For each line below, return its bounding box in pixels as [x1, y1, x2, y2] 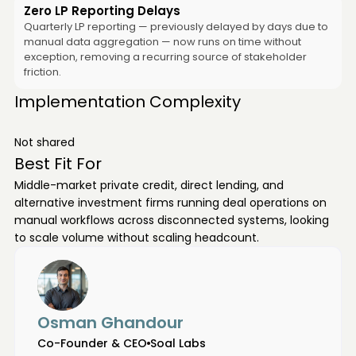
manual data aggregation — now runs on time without [23, 34, 301, 49]
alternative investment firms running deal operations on [14, 195, 327, 211]
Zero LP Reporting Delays [23, 2, 180, 19]
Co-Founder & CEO [37, 335, 147, 351]
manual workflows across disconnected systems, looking [14, 212, 329, 228]
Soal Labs [149, 335, 206, 351]
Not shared [14, 134, 75, 150]
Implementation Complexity [14, 91, 241, 113]
